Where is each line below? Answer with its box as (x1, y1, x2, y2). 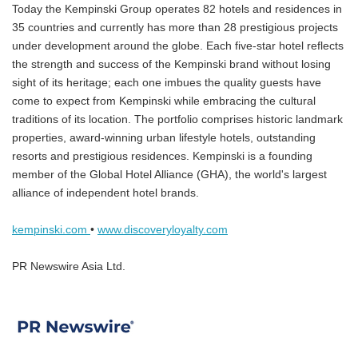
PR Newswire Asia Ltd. (12, 260, 125, 272)
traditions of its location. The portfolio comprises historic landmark (12, 113, 343, 125)
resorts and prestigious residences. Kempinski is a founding (12, 149, 312, 162)
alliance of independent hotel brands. (12, 186, 199, 199)
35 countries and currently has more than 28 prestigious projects (12, 21, 338, 34)
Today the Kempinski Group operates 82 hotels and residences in (12, 2, 342, 15)
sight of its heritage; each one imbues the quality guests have (12, 76, 321, 89)
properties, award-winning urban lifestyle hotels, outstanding (12, 131, 316, 144)
